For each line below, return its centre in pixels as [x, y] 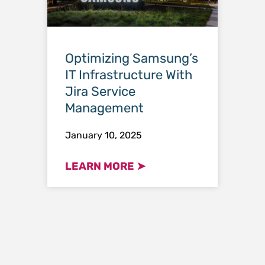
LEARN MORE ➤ [105, 166]
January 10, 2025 [104, 135]
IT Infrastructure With [129, 75]
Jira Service [100, 91]
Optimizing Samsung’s [132, 58]
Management [104, 108]
